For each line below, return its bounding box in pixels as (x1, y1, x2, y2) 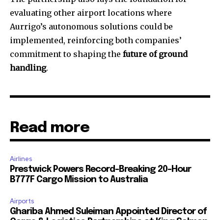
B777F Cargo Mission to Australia (10, 175, 148, 184)
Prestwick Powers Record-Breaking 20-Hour (10, 165, 191, 174)
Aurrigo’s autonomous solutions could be (10, 21, 173, 31)
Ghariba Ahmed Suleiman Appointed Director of (10, 207, 207, 216)
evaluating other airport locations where (10, 7, 172, 18)
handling (10, 62, 46, 73)
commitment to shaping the (10, 49, 123, 59)
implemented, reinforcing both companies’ (10, 35, 182, 45)
